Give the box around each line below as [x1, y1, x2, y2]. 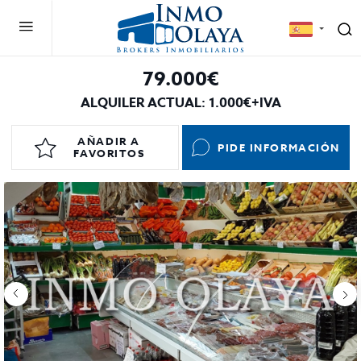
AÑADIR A [77, 134, 140, 148]
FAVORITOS [73, 146, 145, 160]
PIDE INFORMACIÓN [218, 139, 340, 155]
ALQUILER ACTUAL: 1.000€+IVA [80, 93, 281, 113]
